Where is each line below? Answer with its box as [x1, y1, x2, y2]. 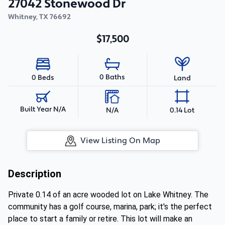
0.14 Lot [170, 105, 195, 115]
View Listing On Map [80, 136, 160, 146]
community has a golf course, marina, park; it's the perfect [8, 202, 212, 211]
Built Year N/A [20, 105, 66, 114]
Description [8, 168, 61, 180]
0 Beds [31, 73, 54, 82]
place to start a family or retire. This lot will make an [8, 214, 192, 223]
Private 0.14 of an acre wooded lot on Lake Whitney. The [8, 190, 208, 199]
